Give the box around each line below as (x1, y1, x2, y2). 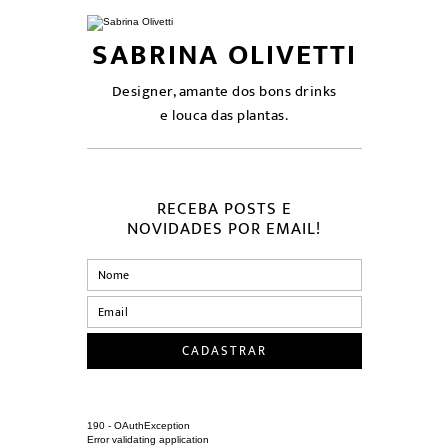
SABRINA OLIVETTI (91, 31, 357, 79)
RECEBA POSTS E (156, 195, 292, 223)
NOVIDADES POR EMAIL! (127, 215, 321, 243)
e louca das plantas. (160, 103, 288, 128)
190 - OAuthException (86, 420, 190, 431)
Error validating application (86, 434, 209, 445)
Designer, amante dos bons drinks (111, 79, 337, 104)
